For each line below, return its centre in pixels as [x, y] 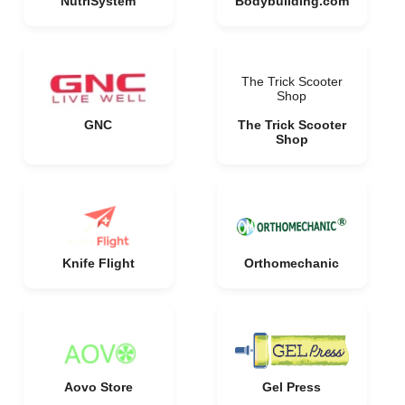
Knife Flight [98, 263]
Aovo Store [98, 387]
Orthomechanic [292, 263]
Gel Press [292, 387]
